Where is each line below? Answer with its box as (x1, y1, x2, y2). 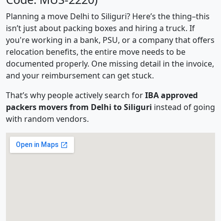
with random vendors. (6, 113, 89, 124)
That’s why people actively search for (6, 90, 145, 101)
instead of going (152, 102, 215, 112)
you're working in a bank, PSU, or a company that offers (6, 35, 215, 45)
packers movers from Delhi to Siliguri (6, 102, 152, 112)
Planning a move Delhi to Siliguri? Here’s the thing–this (6, 11, 210, 22)
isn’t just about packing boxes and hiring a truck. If (6, 23, 195, 34)
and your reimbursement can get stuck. (6, 70, 154, 81)
